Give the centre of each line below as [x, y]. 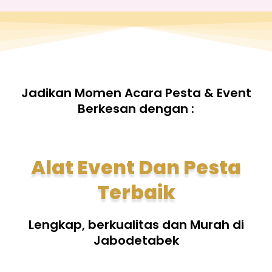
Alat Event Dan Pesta [136, 167]
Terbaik [136, 192]
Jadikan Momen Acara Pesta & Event [136, 93]
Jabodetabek [136, 240]
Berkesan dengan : [136, 109]
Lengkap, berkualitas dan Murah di [136, 225]
